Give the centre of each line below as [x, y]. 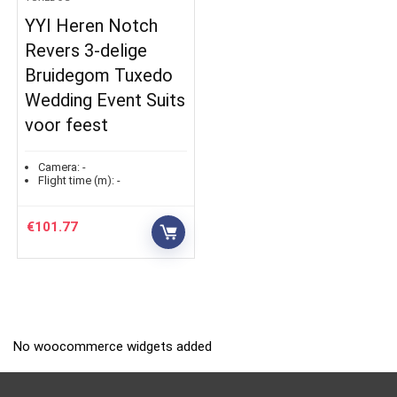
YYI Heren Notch [92, 26]
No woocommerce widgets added [113, 347]
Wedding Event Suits [105, 101]
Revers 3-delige [86, 51]
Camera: [59, 167]
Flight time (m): [77, 181]
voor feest [67, 125]
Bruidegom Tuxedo [99, 76]
